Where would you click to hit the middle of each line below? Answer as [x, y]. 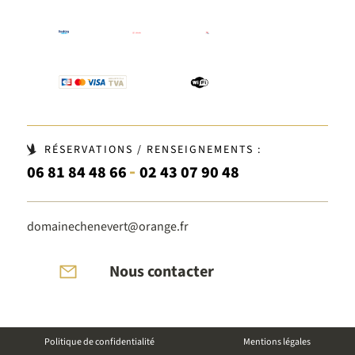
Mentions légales [277, 342]
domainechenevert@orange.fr [107, 227]
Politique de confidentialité [99, 342]
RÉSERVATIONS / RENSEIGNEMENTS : [153, 150]
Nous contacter [161, 272]
